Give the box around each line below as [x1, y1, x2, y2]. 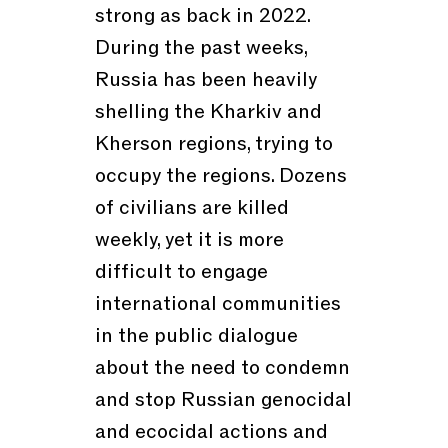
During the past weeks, [94, 35, 307, 62]
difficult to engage [94, 259, 268, 286]
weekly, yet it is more [94, 227, 284, 254]
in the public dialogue [94, 323, 298, 350]
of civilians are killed [94, 195, 289, 222]
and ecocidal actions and [94, 419, 328, 446]
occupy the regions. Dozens [94, 163, 347, 190]
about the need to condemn [94, 355, 350, 382]
